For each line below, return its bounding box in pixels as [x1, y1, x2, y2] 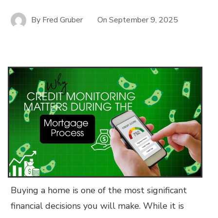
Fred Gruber [42, 14, 83, 25]
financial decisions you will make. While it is [11, 200, 184, 212]
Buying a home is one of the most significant [11, 184, 187, 196]
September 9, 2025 [109, 14, 179, 25]
